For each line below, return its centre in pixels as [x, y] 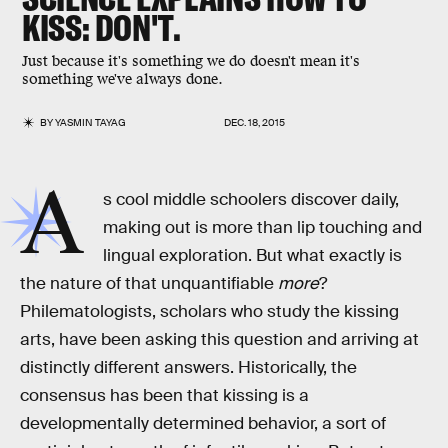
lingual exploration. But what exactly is [253, 255]
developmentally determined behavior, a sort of [203, 423]
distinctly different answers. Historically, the [188, 367]
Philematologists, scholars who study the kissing [209, 311]
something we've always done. [122, 79]
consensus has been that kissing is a [164, 395]
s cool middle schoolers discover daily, [251, 199]
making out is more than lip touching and [263, 227]
